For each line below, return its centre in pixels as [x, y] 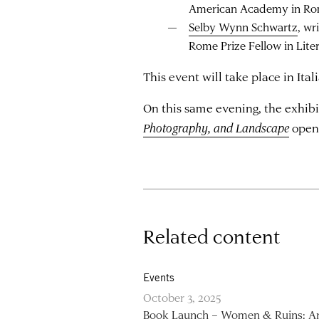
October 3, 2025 [182, 297]
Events [159, 277]
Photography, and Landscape [216, 127]
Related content [212, 236]
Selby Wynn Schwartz [243, 26]
